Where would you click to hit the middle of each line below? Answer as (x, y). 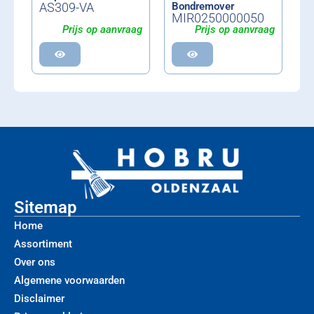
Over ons (35, 262)
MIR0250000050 (218, 18)
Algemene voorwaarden (69, 280)
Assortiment (43, 244)
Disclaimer (39, 298)
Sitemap (46, 207)
